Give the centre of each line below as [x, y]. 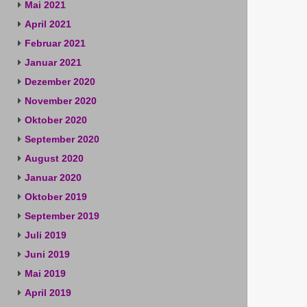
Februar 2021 [55, 43]
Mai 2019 [45, 273]
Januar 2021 [53, 62]
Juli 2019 [45, 235]
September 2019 [62, 216]
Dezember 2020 [60, 82]
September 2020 [62, 139]
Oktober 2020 [56, 120]
